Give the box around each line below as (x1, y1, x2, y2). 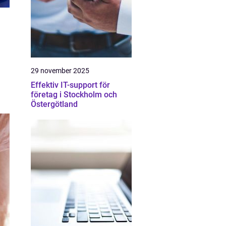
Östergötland (31, 99, 78, 109)
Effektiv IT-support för (31, 80, 110, 90)
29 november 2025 (31, 67, 89, 75)
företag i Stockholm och (31, 90, 117, 99)
